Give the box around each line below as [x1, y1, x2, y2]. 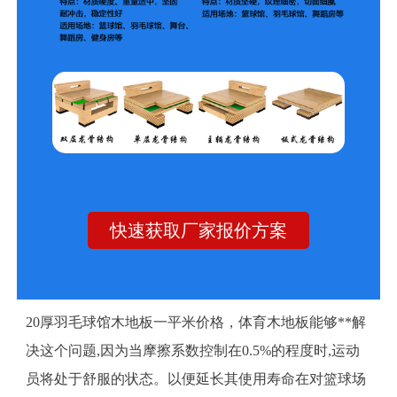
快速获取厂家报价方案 [109, 220, 287, 240]
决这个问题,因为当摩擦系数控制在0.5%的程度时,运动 [25, 342, 360, 358]
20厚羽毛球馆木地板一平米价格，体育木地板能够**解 [25, 314, 366, 330]
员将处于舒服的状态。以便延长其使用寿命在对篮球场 [25, 370, 366, 386]
